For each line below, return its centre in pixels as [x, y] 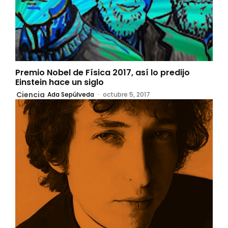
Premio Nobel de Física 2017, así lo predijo [103, 73]
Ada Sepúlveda [71, 95]
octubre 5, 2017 [126, 95]
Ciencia [31, 95]
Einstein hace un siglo [60, 82]
